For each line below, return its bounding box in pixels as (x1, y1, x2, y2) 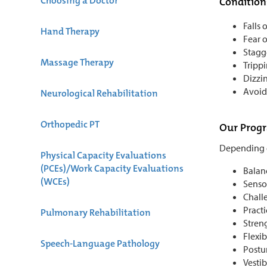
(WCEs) (41, 175, 70, 188)
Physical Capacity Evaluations (41, 148, 166, 162)
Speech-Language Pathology (41, 237, 160, 250)
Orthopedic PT (41, 117, 100, 131)
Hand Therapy (41, 24, 100, 38)
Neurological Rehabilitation (41, 86, 158, 100)
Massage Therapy (41, 55, 114, 69)
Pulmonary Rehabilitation (41, 206, 151, 219)
